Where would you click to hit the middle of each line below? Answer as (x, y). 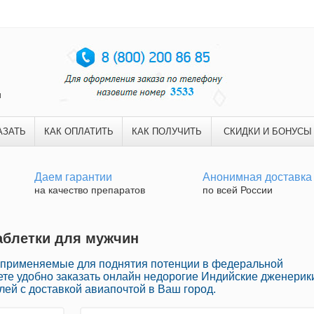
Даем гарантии (73, 177)
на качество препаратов (90, 190)
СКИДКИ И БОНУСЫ (267, 131)
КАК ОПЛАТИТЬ (78, 131)
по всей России (238, 190)
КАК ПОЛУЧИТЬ (167, 131)
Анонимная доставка (257, 177)
